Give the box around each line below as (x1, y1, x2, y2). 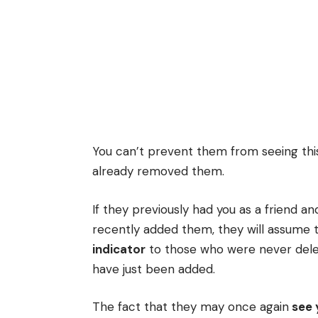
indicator (92, 241, 146, 257)
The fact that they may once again (92, 299, 289, 315)
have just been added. (92, 261, 215, 277)
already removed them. (92, 163, 224, 180)
